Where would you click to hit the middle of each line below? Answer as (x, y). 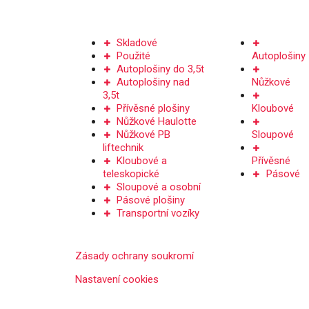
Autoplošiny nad (153, 82)
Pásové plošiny (151, 200)
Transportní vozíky (158, 213)
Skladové (137, 43)
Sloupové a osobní (159, 187)
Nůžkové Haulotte (157, 122)
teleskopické (131, 174)
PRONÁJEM (251, 20)
